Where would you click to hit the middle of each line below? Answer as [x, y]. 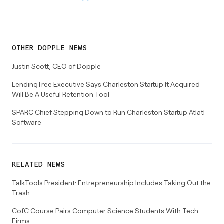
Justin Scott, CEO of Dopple [56, 66]
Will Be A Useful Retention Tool [61, 94]
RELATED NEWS [38, 165]
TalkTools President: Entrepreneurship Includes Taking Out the [111, 182]
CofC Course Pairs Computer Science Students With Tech [105, 210]
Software [27, 122]
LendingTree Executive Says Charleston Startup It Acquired [106, 84]
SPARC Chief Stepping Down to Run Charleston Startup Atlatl [108, 112]
